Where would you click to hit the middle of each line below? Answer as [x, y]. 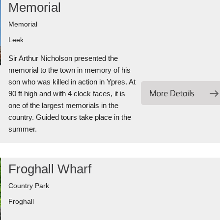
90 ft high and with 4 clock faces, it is [67, 94]
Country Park [28, 186]
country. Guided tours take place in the [69, 117]
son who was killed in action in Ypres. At [72, 82]
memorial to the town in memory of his [69, 70]
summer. [22, 129]
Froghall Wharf [50, 169]
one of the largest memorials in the [63, 105]
